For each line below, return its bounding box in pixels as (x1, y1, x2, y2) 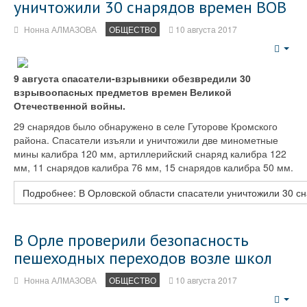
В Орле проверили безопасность (14, 230, 249, 251)
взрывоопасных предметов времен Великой (14, 85, 232, 99)
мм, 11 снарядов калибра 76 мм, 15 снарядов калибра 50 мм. (14, 160, 293, 174)
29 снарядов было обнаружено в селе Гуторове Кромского (14, 119, 278, 133)
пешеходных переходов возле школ (14, 247, 272, 269)
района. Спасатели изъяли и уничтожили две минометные (14, 133, 278, 147)
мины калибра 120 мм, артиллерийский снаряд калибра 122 (14, 147, 286, 160)
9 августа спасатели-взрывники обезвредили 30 (14, 71, 251, 85)
